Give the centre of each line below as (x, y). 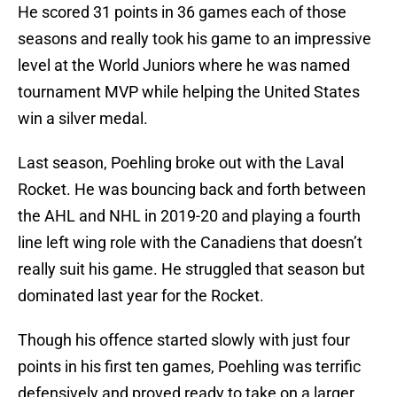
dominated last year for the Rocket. (141, 296)
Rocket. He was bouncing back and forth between (192, 190)
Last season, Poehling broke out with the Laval (181, 163)
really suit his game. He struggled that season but (191, 269)
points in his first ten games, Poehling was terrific (189, 367)
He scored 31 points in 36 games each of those (182, 12)
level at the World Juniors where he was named (184, 66)
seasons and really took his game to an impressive (195, 39)
